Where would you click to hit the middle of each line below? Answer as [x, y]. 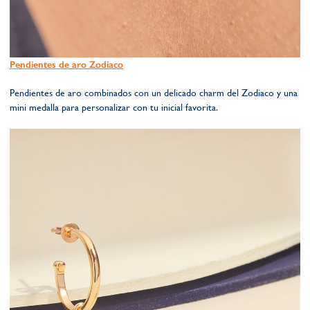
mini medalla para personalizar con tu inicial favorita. [114, 107]
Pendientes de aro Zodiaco [66, 65]
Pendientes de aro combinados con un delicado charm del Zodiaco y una [154, 93]
